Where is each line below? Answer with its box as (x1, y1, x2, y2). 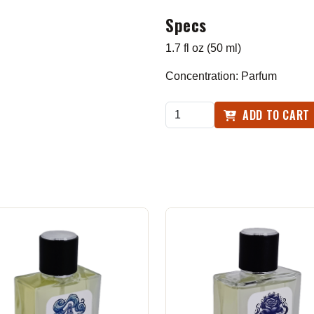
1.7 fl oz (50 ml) (165, 42, 241, 54)
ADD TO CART (239, 107, 310, 123)
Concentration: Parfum (165, 70, 277, 82)
